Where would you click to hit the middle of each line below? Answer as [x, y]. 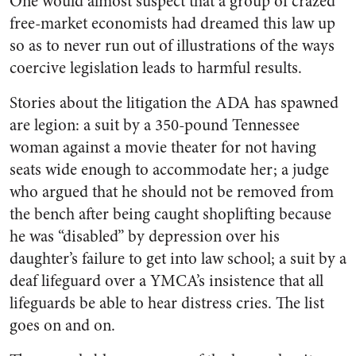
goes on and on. [62, 325]
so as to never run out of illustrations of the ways [172, 46]
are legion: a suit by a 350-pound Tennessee [155, 125]
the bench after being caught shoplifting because [170, 214]
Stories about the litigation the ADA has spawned [174, 103]
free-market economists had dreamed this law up [172, 23]
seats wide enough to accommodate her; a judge [169, 170]
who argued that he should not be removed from [172, 192]
